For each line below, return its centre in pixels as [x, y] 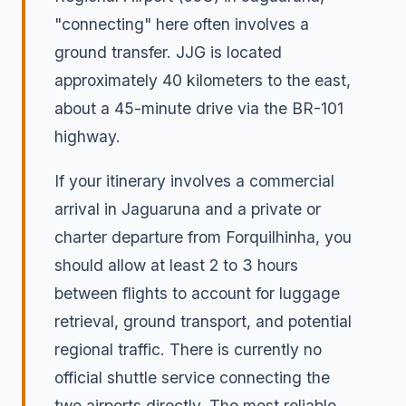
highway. [87, 137]
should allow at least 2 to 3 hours [176, 265]
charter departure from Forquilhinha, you [203, 237]
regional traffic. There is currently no [188, 349]
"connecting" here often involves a [182, 24]
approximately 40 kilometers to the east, [203, 81]
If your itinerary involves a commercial [194, 180]
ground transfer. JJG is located [168, 53]
